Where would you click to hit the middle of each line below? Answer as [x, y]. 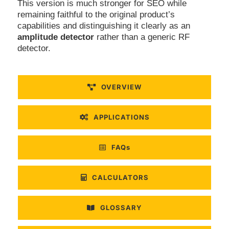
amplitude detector [55, 37]
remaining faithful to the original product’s [96, 14]
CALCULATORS [120, 177]
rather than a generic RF [142, 37]
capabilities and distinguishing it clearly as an [104, 26]
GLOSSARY [121, 207]
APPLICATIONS [121, 117]
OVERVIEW [121, 87]
